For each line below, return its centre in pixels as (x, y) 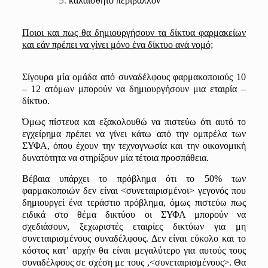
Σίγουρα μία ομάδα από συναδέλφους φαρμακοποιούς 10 (134, 77)
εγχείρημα (41, 134)
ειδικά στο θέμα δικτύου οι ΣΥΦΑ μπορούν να (134, 214)
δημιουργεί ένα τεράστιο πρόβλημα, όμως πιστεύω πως (134, 202)
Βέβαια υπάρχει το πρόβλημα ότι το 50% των (134, 179)
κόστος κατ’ (47, 250)
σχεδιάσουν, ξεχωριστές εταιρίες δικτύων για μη (134, 226)
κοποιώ (61, 191)
